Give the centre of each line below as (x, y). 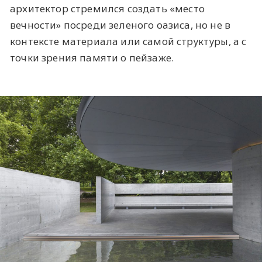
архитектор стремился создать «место (107, 8)
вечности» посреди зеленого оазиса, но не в (120, 25)
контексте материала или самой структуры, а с (128, 41)
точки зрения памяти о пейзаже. (92, 57)
